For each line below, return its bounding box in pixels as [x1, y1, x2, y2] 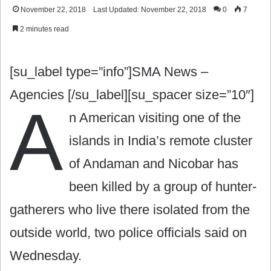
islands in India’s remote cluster [69, 132, 252, 148]
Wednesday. [10, 247, 82, 263]
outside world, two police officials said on [10, 224, 247, 240]
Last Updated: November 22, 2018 [93, 5, 206, 14]
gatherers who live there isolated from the [10, 201, 250, 217]
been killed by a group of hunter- [69, 178, 256, 194]
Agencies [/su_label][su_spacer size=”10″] [10, 87, 254, 102]
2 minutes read [18, 24, 69, 33]
